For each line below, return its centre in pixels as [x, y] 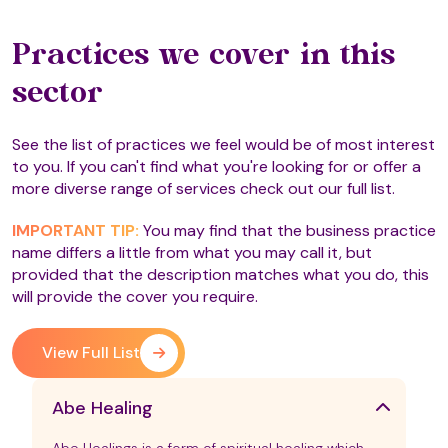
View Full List [91, 352]
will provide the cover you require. [135, 296]
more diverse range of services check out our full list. [203, 188]
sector [57, 94]
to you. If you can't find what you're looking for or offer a [216, 166]
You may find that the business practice [287, 230]
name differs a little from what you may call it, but [192, 252]
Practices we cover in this [203, 56]
